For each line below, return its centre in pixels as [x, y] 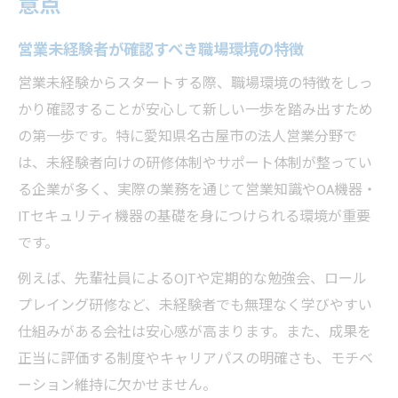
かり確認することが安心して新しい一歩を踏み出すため [195, 110]
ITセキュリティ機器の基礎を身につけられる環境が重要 [194, 217]
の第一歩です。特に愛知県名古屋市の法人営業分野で [187, 137]
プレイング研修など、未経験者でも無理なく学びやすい [195, 306]
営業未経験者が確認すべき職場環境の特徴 [161, 50]
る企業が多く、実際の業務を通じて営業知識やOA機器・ [197, 190]
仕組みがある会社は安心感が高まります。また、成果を [195, 332]
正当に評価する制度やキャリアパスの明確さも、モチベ [195, 359]
